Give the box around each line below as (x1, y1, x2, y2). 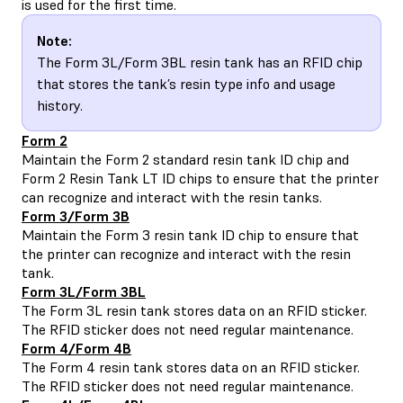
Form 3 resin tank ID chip (105, 225, 264, 244)
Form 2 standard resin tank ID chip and (105, 149, 349, 168)
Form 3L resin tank (49, 300, 170, 319)
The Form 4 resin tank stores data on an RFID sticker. (22, 357, 360, 376)
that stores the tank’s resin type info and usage (37, 74, 336, 93)
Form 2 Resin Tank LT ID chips (22, 168, 212, 187)
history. (37, 95, 83, 114)
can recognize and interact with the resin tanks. (22, 187, 322, 206)
